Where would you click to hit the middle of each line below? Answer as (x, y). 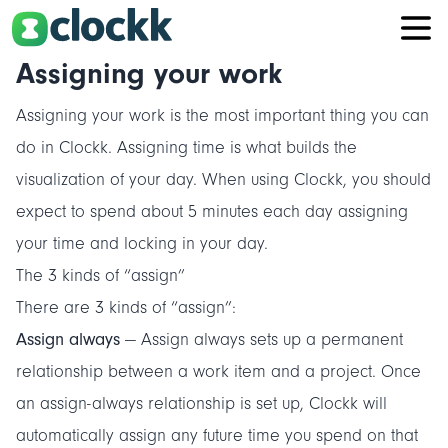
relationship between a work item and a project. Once (218, 372)
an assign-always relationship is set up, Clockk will (201, 404)
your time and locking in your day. (142, 244)
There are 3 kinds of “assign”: (126, 308)
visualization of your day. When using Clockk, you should (223, 180)
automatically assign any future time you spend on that (217, 436)
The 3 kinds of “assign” (100, 276)
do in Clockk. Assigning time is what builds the (186, 148)
